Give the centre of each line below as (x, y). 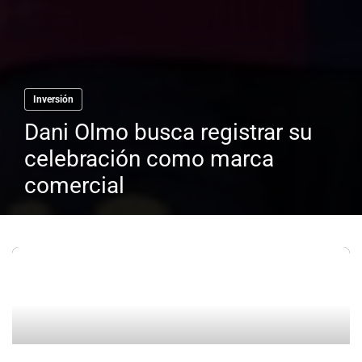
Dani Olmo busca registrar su (168, 133)
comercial (74, 186)
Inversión (53, 100)
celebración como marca (149, 159)
